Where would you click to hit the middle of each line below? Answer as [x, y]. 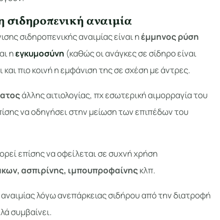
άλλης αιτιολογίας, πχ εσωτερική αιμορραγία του [114, 95]
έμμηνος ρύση [170, 37]
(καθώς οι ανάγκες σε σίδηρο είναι [131, 54]
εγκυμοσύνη [40, 54]
